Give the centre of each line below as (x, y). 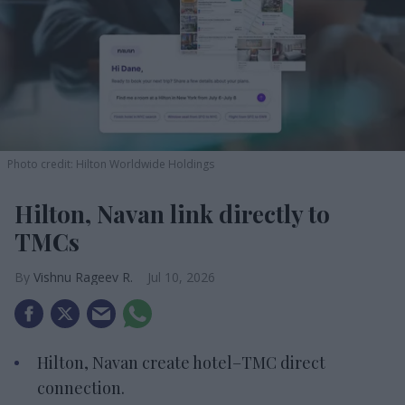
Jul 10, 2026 (181, 277)
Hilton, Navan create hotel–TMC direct (181, 363)
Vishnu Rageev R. (83, 277)
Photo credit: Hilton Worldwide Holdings (111, 164)
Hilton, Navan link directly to (172, 214)
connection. (81, 388)
